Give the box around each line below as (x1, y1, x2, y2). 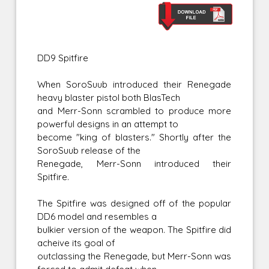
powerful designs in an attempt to (37, 118, 179, 130)
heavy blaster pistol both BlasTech (37, 92, 181, 104)
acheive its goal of (37, 237, 116, 249)
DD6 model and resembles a (37, 211, 157, 223)
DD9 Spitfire (37, 52, 89, 64)
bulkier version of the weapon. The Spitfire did (37, 224, 232, 236)
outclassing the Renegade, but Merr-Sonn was (37, 250, 232, 262)
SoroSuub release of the (37, 145, 141, 157)
